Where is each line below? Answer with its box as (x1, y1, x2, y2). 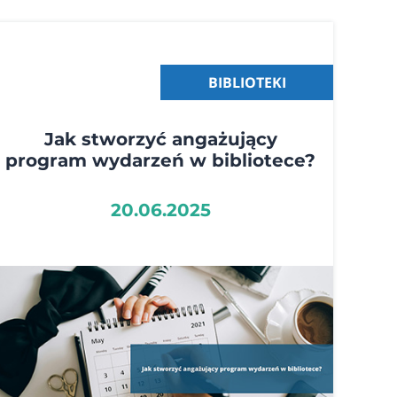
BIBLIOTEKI (207, 72, 286, 92)
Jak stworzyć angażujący (43, 128, 277, 150)
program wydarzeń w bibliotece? (5, 149, 316, 171)
